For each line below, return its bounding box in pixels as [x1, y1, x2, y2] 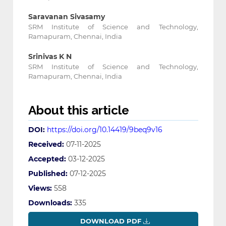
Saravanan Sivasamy [28, 12, 105, 22]
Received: [28, 140, 64, 149]
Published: [28, 169, 68, 179]
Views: [28, 184, 52, 193]
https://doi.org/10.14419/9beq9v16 [46, 125, 162, 135]
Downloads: [28, 198, 72, 208]
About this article [28, 103, 129, 118]
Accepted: [28, 154, 66, 164]
